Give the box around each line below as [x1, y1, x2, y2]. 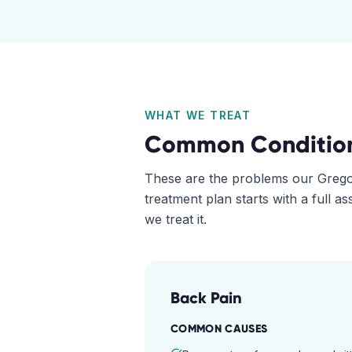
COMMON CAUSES [170, 322, 268, 335]
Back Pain [170, 288, 242, 307]
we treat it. [145, 211, 207, 227]
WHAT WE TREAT [145, 108, 251, 122]
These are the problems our [145, 170, 317, 186]
